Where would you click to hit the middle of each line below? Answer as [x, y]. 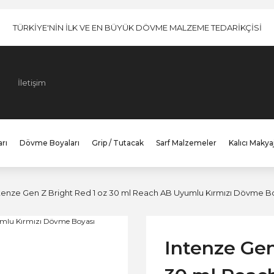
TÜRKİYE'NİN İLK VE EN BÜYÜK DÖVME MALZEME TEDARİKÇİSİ [137, 27]
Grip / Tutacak [117, 143]
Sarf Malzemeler [186, 143]
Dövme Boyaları [49, 143]
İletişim [32, 82]
